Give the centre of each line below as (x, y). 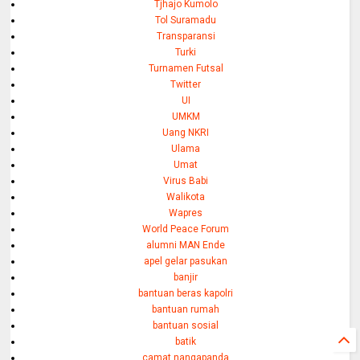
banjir (186, 277)
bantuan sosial (186, 325)
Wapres (186, 213)
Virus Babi (186, 180)
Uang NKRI (186, 132)
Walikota (186, 196)
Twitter (186, 84)
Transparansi (186, 36)
